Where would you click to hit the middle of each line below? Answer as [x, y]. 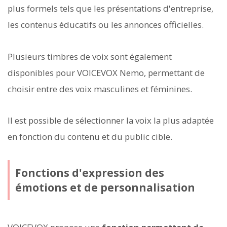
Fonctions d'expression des [89, 173]
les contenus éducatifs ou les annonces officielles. [106, 25]
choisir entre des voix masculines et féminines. [100, 89]
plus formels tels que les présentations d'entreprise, [110, 9]
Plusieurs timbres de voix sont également [90, 56]
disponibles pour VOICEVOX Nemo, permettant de [106, 72]
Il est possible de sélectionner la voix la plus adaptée [111, 120]
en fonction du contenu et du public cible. [90, 136]
